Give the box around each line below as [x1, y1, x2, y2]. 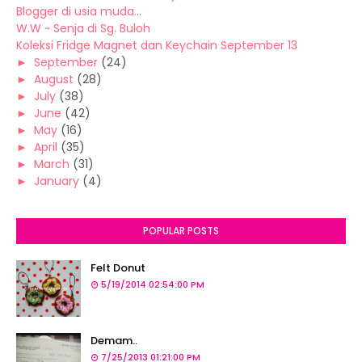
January [34, 173, 79, 189]
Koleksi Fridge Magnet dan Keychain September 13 [16, 37, 297, 53]
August [34, 71, 74, 87]
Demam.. [90, 333, 137, 348]
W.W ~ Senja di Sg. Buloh [16, 20, 150, 36]
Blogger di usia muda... [16, 3, 141, 19]
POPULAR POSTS [143, 224, 219, 238]
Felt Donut [90, 260, 145, 276]
